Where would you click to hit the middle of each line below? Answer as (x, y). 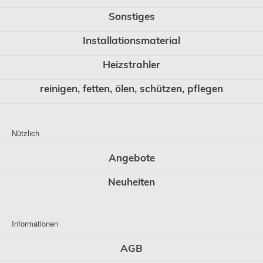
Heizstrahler (131, 64)
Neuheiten (131, 182)
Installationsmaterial (131, 40)
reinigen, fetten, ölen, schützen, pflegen (131, 88)
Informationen (35, 223)
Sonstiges (131, 16)
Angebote (131, 158)
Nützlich (26, 133)
